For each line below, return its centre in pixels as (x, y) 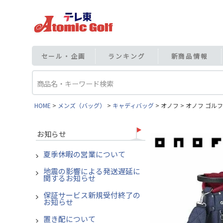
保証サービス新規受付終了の (92, 195)
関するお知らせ (69, 178)
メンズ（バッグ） (82, 106)
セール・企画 (63, 56)
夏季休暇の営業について (84, 154)
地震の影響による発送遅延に (92, 171)
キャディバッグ (133, 106)
